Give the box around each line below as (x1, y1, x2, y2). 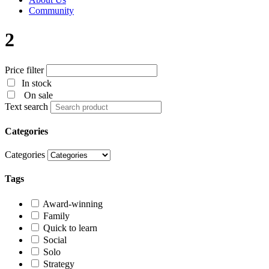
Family (43, 210, 70, 221)
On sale (22, 89, 53, 100)
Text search (5, 101, 48, 112)
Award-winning (43, 198, 103, 209)
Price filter (5, 64, 44, 75)
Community (29, 5, 74, 16)
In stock (22, 77, 52, 88)
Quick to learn (43, 222, 97, 233)
